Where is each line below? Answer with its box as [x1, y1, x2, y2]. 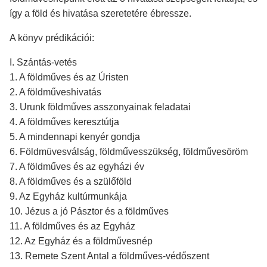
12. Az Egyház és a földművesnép [10, 236, 153, 246]
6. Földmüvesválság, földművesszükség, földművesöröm [10, 147, 248, 157]
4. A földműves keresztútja [10, 117, 119, 127]
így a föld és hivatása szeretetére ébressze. [10, 8, 191, 18]
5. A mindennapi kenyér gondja [10, 132, 140, 142]
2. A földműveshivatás [10, 87, 101, 97]
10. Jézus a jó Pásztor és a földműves [10, 206, 169, 216]
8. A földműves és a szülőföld [10, 176, 132, 187]
